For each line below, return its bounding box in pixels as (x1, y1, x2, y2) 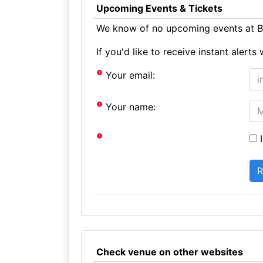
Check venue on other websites (96, 246, 243, 258)
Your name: (103, 101, 156, 113)
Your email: (103, 69, 156, 81)
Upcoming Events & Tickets (96, 2, 222, 14)
